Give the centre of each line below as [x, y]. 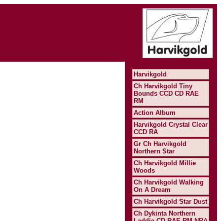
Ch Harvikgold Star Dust [170, 202]
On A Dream [152, 190]
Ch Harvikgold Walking [169, 182]
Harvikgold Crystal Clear [171, 125]
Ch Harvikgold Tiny [163, 86]
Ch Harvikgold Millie [165, 163]
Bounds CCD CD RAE [166, 93]
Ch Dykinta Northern [165, 213]
